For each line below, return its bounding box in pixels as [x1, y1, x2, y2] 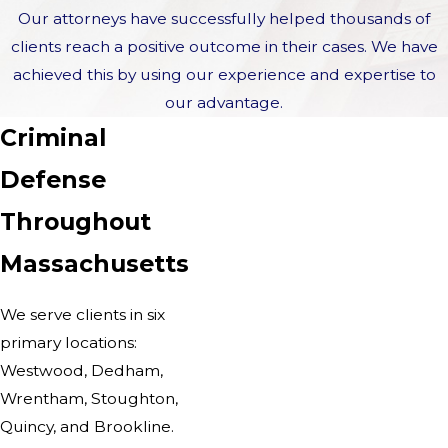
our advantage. [165, 93, 283, 113]
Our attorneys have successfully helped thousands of [18, 9, 430, 29]
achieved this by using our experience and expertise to [12, 65, 436, 85]
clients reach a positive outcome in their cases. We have [10, 37, 438, 57]
